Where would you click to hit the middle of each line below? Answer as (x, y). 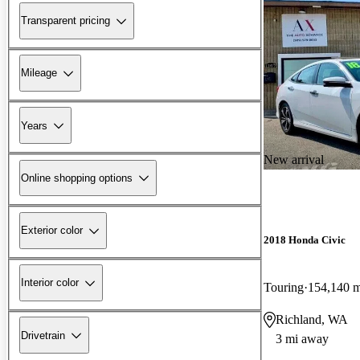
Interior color (50, 283)
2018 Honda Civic (305, 239)
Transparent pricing (65, 21)
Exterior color (52, 231)
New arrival (294, 159)
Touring (284, 287)
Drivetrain (43, 335)
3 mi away (302, 338)
